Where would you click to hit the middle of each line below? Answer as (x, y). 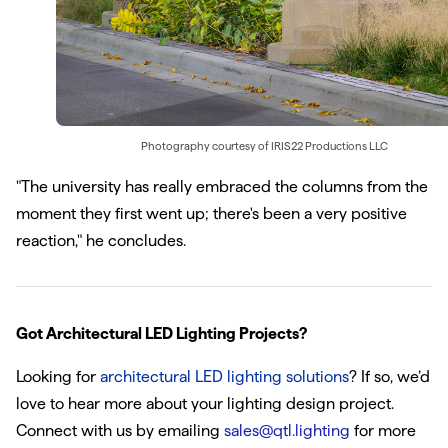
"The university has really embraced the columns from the (222, 187)
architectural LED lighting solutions (224, 377)
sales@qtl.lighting (287, 431)
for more (383, 431)
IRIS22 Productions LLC (329, 146)
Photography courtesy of (205, 146)
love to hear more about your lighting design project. (205, 404)
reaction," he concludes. (101, 241)
